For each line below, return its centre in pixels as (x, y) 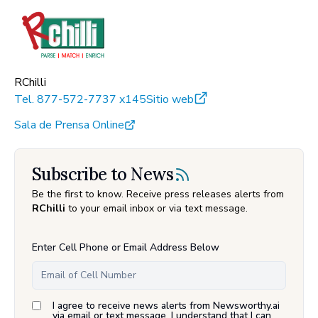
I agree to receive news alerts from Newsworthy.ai (166, 305)
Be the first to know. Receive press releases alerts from (158, 194)
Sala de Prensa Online (69, 125)
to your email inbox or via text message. (157, 208)
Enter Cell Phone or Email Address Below (126, 247)
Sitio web (170, 99)
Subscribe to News (103, 174)
